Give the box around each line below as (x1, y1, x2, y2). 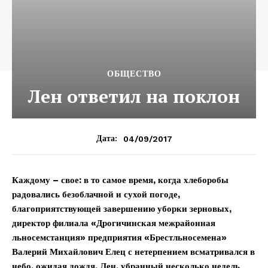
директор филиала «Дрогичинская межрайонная (12, 218, 215, 229)
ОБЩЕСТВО (106, 69, 162, 79)
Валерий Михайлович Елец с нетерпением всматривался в (12, 246, 255, 258)
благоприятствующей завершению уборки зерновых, (12, 203, 232, 215)
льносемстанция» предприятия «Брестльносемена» (12, 232, 227, 243)
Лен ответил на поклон (28, 84, 240, 109)
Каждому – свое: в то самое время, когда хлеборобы (12, 175, 229, 186)
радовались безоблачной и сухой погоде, (12, 189, 180, 200)
